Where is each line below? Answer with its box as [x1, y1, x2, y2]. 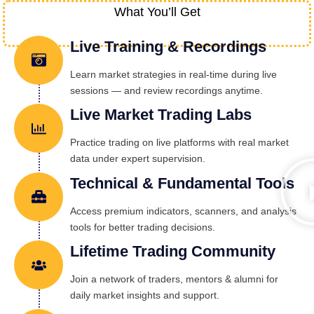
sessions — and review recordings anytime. [70, 84, 263, 96]
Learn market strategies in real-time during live [70, 68, 277, 80]
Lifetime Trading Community [70, 243, 275, 261]
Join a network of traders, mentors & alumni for [70, 273, 278, 285]
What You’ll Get [114, 5, 200, 20]
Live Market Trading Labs [70, 106, 252, 124]
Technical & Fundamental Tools [70, 174, 294, 192]
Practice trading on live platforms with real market [70, 137, 289, 149]
